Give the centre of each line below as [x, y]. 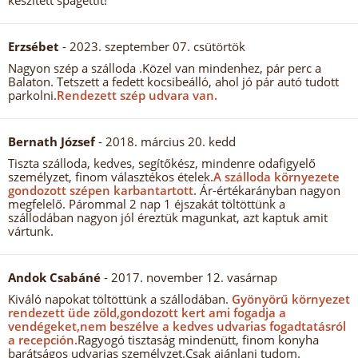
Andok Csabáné [54, 277]
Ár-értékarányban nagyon [268, 190]
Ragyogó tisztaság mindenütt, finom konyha [198, 340]
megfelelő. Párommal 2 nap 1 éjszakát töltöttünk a [147, 204]
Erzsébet [34, 46]
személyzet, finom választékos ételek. [111, 177]
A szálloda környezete [276, 177]
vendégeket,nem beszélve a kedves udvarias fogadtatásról [177, 326]
